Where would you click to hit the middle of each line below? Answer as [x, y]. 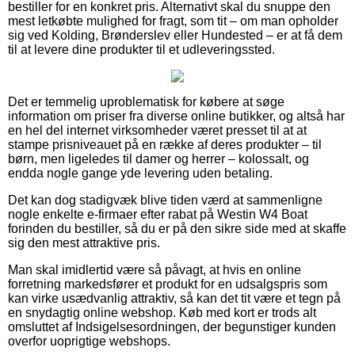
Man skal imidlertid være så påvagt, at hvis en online [155, 270]
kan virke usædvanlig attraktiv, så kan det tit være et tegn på [174, 299]
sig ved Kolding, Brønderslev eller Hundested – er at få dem [175, 36]
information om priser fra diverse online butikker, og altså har [176, 116]
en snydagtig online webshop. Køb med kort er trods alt [162, 313]
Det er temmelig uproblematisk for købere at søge [146, 102]
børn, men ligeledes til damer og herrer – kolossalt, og [158, 159]
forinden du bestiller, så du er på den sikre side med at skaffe [177, 229]
